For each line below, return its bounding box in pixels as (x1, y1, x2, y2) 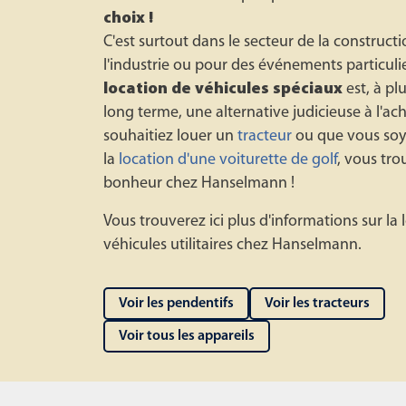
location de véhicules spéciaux (103, 81, 343, 98)
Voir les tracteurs (265, 296, 370, 311)
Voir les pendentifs (119, 296, 234, 311)
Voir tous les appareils (119, 329, 255, 343)
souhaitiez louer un (103, 128, 237, 145)
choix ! (103, 10, 153, 27)
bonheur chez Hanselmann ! (103, 175, 295, 192)
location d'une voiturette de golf (119, 151, 337, 169)
